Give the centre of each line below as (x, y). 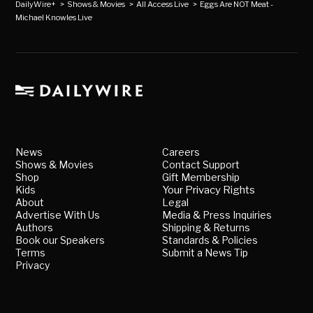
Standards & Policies (210, 240)
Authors (35, 228)
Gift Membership (201, 177)
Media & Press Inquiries (217, 215)
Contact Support (201, 165)
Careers (181, 152)
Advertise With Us (58, 215)
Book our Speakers (60, 240)
